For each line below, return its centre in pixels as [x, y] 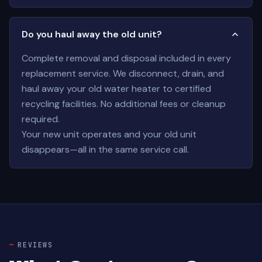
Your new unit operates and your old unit [109, 134]
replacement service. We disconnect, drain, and [123, 73]
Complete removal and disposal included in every [126, 58]
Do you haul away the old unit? [92, 34]
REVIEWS [35, 245]
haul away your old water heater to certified [116, 89]
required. [41, 119]
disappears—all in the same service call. [105, 149]
